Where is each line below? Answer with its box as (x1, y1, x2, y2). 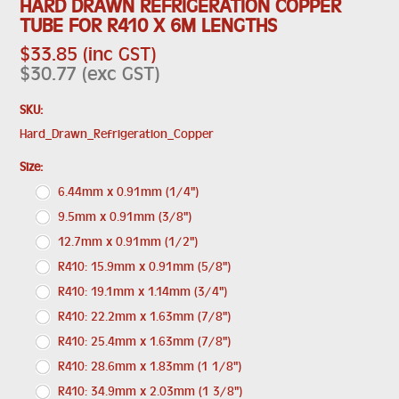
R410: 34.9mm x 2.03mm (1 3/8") (58, 384, 243, 397)
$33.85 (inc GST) (20, 44, 157, 63)
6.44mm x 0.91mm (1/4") (58, 184, 199, 198)
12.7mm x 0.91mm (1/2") (58, 234, 199, 248)
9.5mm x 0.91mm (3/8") (58, 209, 192, 223)
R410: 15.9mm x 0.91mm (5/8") (58, 259, 232, 273)
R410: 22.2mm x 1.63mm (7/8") (58, 309, 232, 322)
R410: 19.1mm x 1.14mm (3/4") (58, 284, 228, 297)
